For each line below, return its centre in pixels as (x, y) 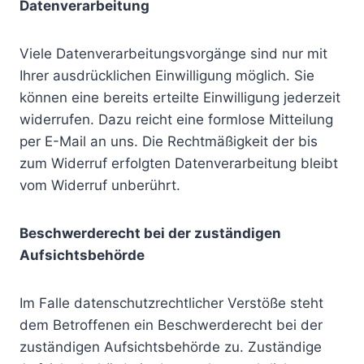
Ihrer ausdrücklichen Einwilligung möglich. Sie (167, 76)
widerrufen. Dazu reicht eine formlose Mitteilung (176, 119)
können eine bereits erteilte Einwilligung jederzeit (180, 97)
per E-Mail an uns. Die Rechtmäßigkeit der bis (169, 141)
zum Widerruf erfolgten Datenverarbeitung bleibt (179, 163)
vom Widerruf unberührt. (100, 185)
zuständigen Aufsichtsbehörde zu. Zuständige (171, 347)
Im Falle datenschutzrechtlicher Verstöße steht (171, 303)
